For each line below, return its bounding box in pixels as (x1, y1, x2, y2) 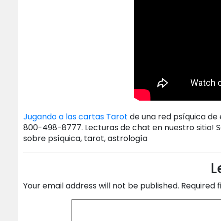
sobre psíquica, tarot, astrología (23, 133, 147, 145)
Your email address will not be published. (23, 180, 179, 192)
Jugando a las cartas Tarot (23, 111, 128, 123)
